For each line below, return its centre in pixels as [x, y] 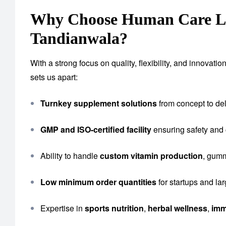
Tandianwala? [79, 39]
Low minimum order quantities [98, 182]
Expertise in [63, 208]
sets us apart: [54, 77]
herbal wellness [178, 208]
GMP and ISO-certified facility [96, 130]
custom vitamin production [151, 156]
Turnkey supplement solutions [99, 103]
